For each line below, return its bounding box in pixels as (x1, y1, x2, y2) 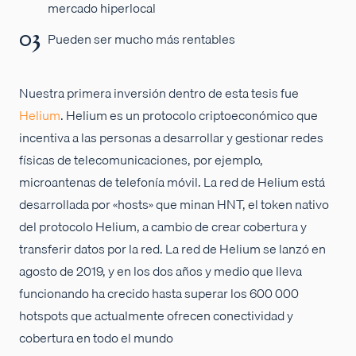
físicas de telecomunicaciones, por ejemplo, (19, 149, 263, 170)
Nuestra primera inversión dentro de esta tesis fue (19, 82, 299, 103)
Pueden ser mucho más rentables (48, 28, 235, 49)
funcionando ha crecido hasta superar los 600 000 (19, 282, 299, 304)
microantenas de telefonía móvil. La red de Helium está (19, 171, 325, 192)
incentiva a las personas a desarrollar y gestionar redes (19, 126, 323, 148)
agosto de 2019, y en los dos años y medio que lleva (19, 260, 302, 281)
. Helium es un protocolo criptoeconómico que (60, 104, 318, 126)
